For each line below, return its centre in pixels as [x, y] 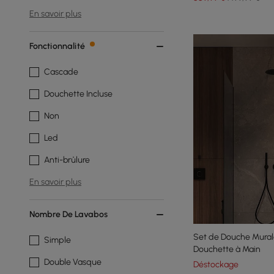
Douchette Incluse [78, 94]
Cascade [61, 72]
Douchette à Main [227, 250]
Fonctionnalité [57, 46]
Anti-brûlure [67, 160]
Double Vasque [73, 262]
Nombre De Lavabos [68, 214]
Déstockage [216, 265]
